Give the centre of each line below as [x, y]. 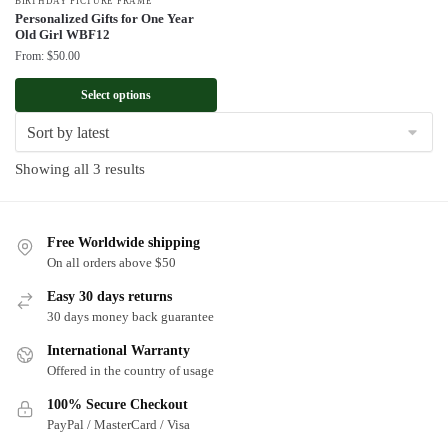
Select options [115, 95]
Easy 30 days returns [109, 296]
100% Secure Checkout [117, 404]
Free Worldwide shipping [123, 242]
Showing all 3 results [80, 169]
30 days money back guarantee [130, 316]
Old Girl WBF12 [62, 35]
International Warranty [118, 350]
